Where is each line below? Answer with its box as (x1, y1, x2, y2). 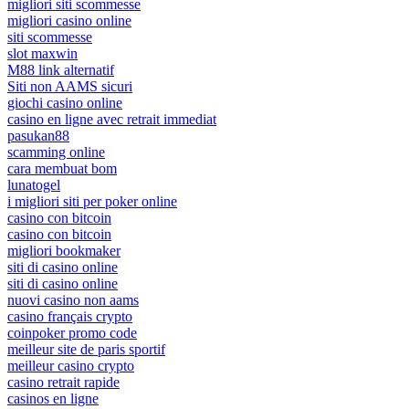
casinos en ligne (7, 390, 99, 406)
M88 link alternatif (7, 61, 114, 78)
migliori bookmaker (7, 242, 121, 258)
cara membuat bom (7, 160, 117, 176)
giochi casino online (7, 94, 122, 110)
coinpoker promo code (7, 324, 137, 341)
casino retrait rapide (7, 373, 120, 390)
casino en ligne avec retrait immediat (7, 110, 216, 127)
